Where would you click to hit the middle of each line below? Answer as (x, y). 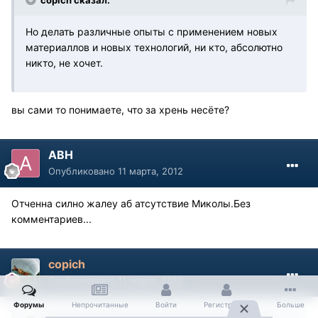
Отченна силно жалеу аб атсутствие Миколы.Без (131, 204)
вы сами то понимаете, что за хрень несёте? (120, 110)
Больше (290, 305)
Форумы (29, 305)
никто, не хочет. (64, 63)
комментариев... (51, 219)
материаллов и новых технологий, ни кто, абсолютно (154, 48)
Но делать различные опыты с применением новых (152, 32)
